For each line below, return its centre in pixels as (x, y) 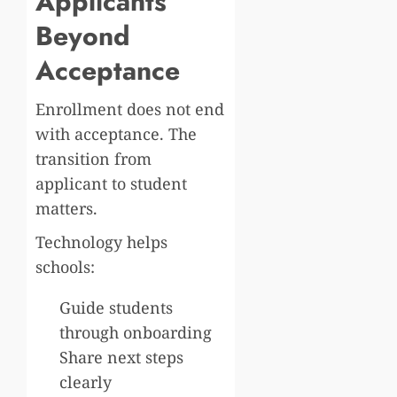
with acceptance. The (116, 133)
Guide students (116, 307)
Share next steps (121, 357)
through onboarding (136, 332)
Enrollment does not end (130, 109)
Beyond (83, 35)
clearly (86, 381)
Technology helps (101, 241)
